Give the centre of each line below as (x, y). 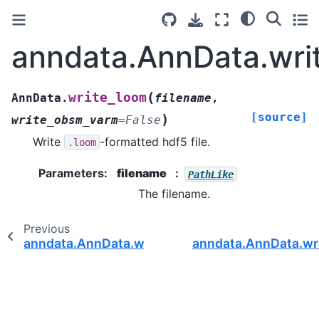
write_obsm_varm (65, 120)
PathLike (211, 174)
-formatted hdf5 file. (155, 141)
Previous (46, 229)
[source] (279, 117)
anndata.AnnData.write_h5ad (113, 244)
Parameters (71, 173)
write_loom (108, 97)
